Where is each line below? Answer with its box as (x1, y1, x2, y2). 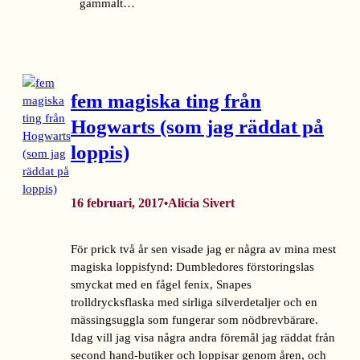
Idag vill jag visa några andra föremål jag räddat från (71, 330, 335, 344)
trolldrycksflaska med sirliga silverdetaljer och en (71, 295, 317, 309)
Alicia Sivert (168, 195, 235, 210)
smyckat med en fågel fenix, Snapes (71, 277, 252, 291)
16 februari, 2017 (71, 195, 164, 210)
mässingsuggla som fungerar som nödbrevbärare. (71, 313, 318, 326)
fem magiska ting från (71, 90, 261, 112)
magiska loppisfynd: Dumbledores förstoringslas (71, 260, 314, 273)
